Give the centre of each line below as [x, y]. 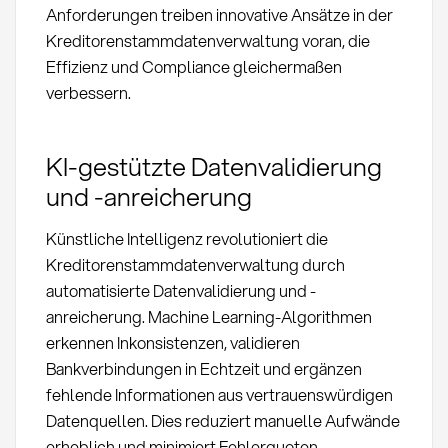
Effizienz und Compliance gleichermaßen [193, 67]
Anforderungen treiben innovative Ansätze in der [219, 15]
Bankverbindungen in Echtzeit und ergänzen [203, 368]
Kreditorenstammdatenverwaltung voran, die [207, 41]
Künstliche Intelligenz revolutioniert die [186, 238]
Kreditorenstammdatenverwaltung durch [195, 264]
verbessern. [88, 93]
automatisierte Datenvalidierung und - [180, 290]
